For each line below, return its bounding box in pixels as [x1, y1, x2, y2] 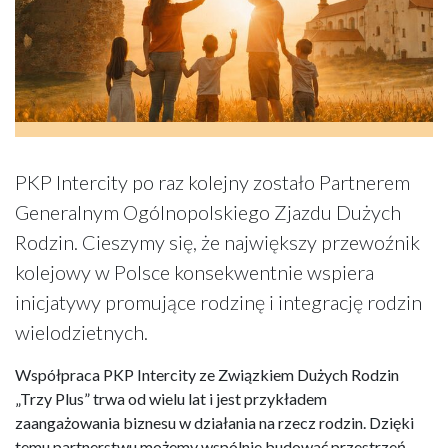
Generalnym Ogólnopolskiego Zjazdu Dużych [15, 199, 401, 224]
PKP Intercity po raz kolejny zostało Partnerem [15, 169, 410, 194]
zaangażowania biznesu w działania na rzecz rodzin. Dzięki [15, 412, 414, 432]
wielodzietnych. [15, 319, 148, 344]
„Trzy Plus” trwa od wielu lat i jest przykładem [15, 388, 327, 408]
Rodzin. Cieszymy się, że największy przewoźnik [15, 229, 420, 254]
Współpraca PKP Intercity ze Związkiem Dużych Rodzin [15, 364, 399, 384]
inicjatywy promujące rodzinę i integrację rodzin [15, 289, 422, 314]
